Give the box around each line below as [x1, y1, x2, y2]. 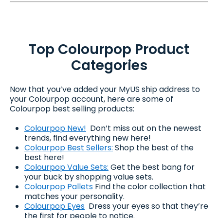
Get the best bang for [109, 161, 195, 173]
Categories [71, 55, 147, 75]
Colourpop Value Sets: [24, 161, 109, 173]
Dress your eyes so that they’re [85, 200, 208, 212]
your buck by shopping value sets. [24, 171, 153, 182]
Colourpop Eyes [24, 200, 85, 212]
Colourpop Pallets [24, 181, 93, 192]
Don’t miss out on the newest [86, 122, 201, 134]
